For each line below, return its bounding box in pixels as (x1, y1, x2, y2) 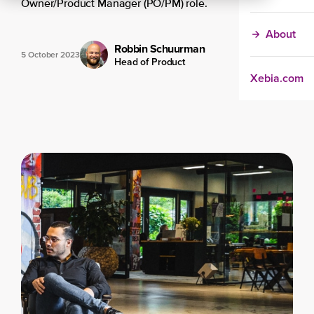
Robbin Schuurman (114, 40, 205, 57)
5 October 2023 (21, 48, 80, 61)
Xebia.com (250, 69, 303, 86)
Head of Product (114, 55, 186, 70)
